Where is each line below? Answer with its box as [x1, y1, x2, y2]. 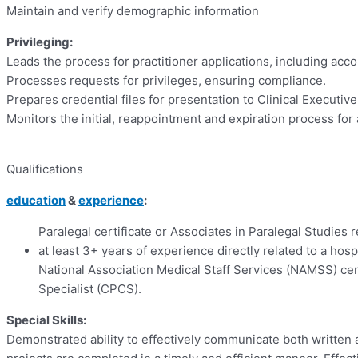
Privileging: [6, 34, 73, 50]
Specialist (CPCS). [38, 281, 141, 297]
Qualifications [6, 161, 83, 177]
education [6, 193, 66, 209]
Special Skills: [6, 312, 86, 328]
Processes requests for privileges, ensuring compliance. [6, 73, 326, 89]
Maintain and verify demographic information [6, 3, 259, 19]
